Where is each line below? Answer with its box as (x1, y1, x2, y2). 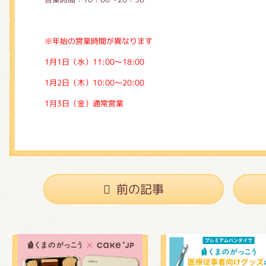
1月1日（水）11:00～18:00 (45, 56, 144, 67)
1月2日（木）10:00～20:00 (45, 77, 144, 88)
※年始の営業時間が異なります (45, 36, 153, 46)
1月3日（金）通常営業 (45, 98, 123, 109)
